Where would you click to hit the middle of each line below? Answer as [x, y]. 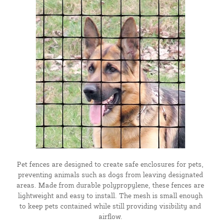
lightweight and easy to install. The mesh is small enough [110, 195]
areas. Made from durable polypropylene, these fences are [110, 185]
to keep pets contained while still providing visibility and [110, 206]
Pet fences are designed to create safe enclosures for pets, [110, 164]
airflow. [110, 216]
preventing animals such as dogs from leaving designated [110, 174]
